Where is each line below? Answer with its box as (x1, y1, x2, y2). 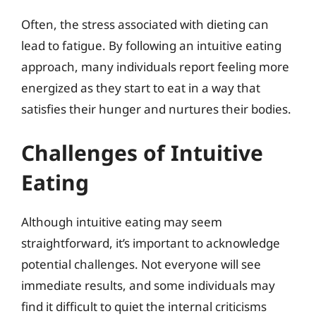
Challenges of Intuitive (21, 138, 263, 167)
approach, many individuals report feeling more (21, 59, 289, 75)
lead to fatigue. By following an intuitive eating (21, 37, 281, 54)
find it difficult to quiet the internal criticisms (21, 298, 267, 315)
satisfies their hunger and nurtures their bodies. (21, 101, 291, 117)
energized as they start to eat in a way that (21, 80, 260, 96)
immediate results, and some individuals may (21, 276, 275, 293)
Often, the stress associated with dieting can (21, 16, 269, 32)
